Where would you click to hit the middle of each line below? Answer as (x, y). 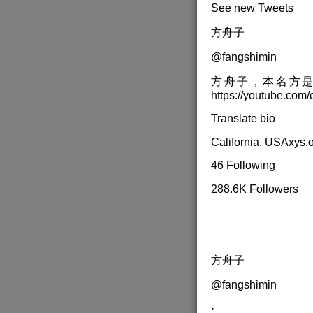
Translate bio (243, 119)
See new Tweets (252, 8)
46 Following (243, 166)
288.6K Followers (255, 189)
